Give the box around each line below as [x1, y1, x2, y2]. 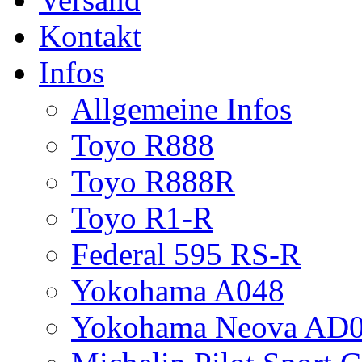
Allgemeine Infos [71, 90, 292, 126]
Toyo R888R [71, 163, 235, 199]
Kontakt [39, 18, 141, 53]
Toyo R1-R [71, 200, 213, 235]
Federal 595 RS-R [71, 236, 301, 271]
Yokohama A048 [71, 272, 284, 308]
